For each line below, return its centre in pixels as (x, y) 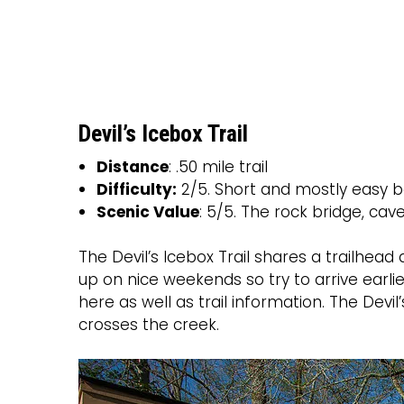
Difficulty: (137, 190)
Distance (133, 167)
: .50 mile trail (218, 167)
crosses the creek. (149, 325)
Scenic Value (148, 212)
